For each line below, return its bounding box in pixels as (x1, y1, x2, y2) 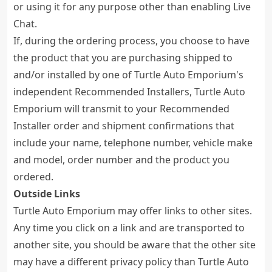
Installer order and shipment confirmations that (13, 119, 234, 132)
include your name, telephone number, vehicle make (13, 136, 253, 149)
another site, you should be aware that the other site (13, 238, 256, 251)
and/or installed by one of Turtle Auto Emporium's (13, 68, 243, 81)
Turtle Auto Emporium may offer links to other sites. (13, 204, 252, 217)
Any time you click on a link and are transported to (13, 221, 245, 234)
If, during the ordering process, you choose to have (13, 34, 250, 47)
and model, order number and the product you (13, 153, 229, 166)
